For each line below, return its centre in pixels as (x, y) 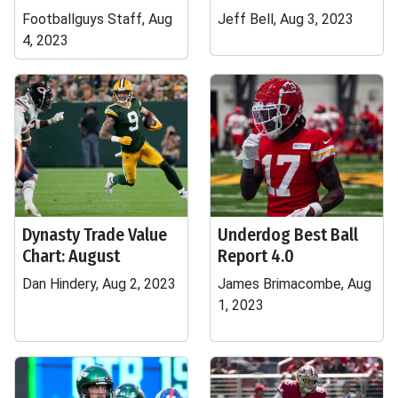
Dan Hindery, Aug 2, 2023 (99, 284)
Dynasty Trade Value (95, 235)
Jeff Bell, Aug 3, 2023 (286, 19)
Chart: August (71, 256)
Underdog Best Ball (288, 235)
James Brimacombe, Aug (295, 284)
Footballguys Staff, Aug (97, 19)
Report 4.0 (256, 256)
